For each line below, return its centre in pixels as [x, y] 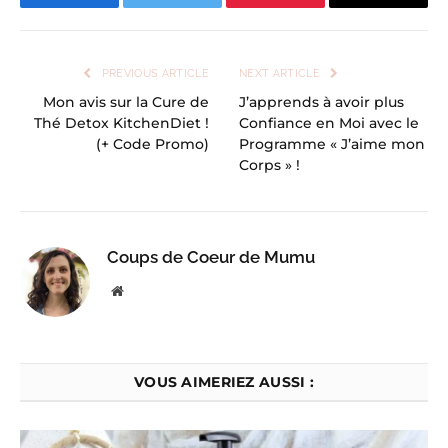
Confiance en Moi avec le [329, 123]
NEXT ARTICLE [281, 74]
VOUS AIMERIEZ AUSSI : [224, 382]
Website [144, 290]
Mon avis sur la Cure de [126, 102]
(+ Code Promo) [152, 144]
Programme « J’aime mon [332, 144]
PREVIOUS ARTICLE [153, 74]
